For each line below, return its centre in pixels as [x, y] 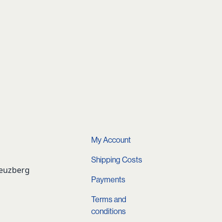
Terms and [109, 200]
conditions [109, 212]
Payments [108, 180]
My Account [111, 140]
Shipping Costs [117, 160]
